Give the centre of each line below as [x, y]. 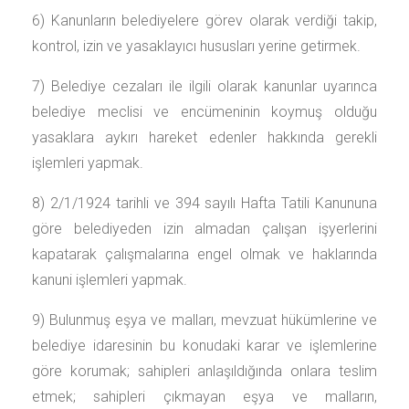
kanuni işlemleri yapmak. [110, 280]
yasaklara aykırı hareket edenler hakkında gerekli [204, 137]
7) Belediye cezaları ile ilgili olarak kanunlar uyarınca [204, 86]
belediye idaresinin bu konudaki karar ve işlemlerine [204, 346]
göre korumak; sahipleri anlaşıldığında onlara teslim [204, 371]
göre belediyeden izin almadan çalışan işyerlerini [204, 229]
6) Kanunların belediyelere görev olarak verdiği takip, [204, 21]
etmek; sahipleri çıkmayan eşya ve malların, [204, 397]
